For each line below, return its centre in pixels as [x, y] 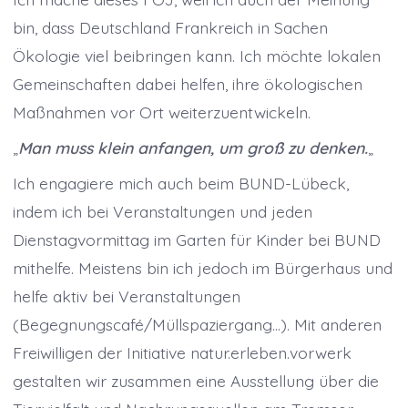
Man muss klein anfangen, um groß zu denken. [193, 148]
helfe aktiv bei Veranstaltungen [126, 296]
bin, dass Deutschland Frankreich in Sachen [170, 27]
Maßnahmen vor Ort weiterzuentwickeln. [161, 112]
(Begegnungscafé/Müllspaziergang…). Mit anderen [197, 325]
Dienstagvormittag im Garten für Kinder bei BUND [196, 240]
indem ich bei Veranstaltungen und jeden [162, 212]
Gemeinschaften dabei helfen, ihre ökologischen [187, 83]
